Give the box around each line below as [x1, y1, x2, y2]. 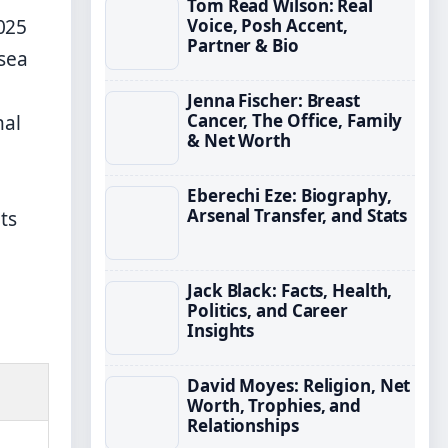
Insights [187, 319, 255, 342]
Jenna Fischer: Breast [187, 89, 360, 112]
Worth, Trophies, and [187, 394, 361, 417]
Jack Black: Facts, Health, [187, 279, 393, 302]
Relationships [187, 414, 299, 437]
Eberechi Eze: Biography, [187, 184, 392, 207]
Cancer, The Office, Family [187, 109, 403, 132]
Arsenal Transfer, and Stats [187, 204, 408, 227]
